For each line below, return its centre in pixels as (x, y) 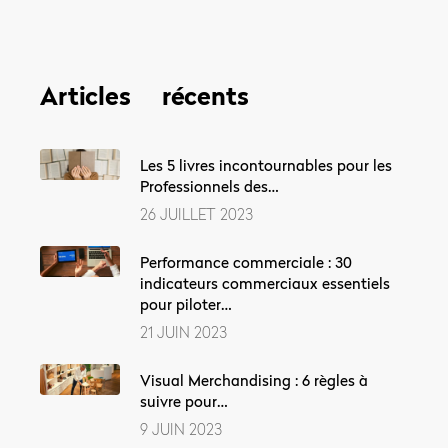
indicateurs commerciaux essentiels (265, 282)
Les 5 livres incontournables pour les (266, 164)
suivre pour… (184, 400)
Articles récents (144, 95)
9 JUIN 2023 (181, 428)
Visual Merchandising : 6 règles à (254, 379)
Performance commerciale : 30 (246, 261)
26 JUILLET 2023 (196, 213)
